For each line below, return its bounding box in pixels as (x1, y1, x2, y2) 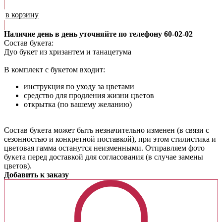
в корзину (5, 10, 39, 19)
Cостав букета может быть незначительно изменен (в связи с (4, 125, 209, 134)
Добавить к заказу (4, 170, 69, 179)
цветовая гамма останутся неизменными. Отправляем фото (4, 143, 205, 152)
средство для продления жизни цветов (24, 91, 154, 100)
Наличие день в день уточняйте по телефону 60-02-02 (4, 29, 193, 38)
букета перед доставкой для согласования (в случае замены (4, 152, 203, 161)
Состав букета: (4, 38, 54, 47)
